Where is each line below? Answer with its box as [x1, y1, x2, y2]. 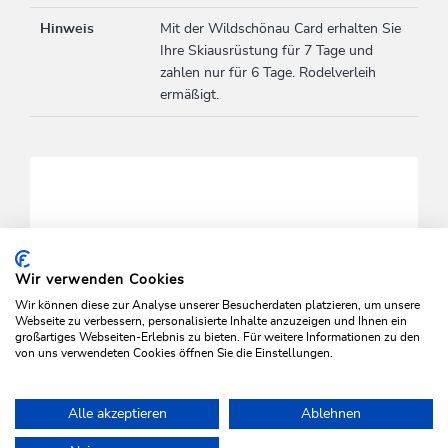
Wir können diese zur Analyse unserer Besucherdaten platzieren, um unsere [15, 299, 420, 311]
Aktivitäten [92, 426, 150, 439]
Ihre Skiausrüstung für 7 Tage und [160, 44, 374, 59]
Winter [180, 426, 217, 439]
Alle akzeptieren [67, 407, 167, 421]
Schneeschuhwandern [247, 426, 366, 439]
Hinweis [40, 22, 94, 37]
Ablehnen [301, 407, 361, 421]
